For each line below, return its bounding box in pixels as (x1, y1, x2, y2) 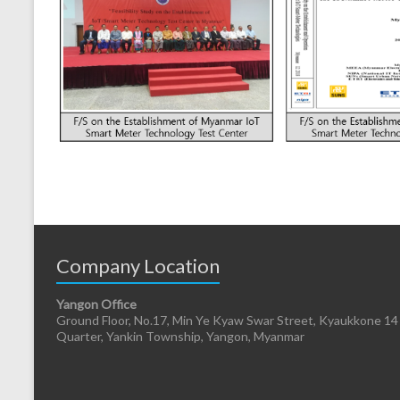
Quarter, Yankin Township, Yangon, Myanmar (56, 328, 304, 344)
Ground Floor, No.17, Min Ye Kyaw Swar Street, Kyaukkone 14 (56, 312, 398, 328)
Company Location (56, 253, 220, 278)
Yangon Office (56, 296, 137, 312)
